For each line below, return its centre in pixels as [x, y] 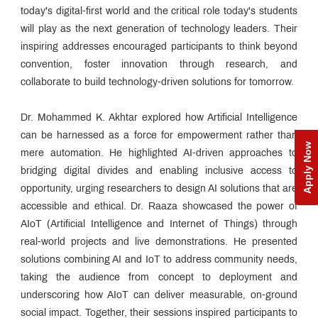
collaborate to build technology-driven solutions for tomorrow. [157, 82]
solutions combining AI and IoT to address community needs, [159, 260]
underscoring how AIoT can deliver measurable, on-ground [159, 295]
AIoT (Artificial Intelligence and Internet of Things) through [159, 224]
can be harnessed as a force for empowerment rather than [159, 136]
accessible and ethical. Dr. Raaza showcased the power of [159, 207]
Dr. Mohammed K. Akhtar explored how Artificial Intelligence [159, 118]
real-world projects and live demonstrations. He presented [159, 242]
